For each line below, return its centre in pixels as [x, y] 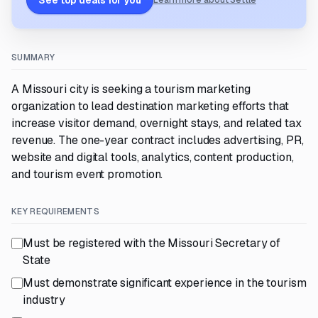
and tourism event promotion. [87, 174]
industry [44, 300]
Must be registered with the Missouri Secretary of [152, 243]
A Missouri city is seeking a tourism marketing [131, 89]
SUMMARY [33, 57]
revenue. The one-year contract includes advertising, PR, [158, 140]
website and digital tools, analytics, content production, [153, 157]
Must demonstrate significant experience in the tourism [165, 283]
